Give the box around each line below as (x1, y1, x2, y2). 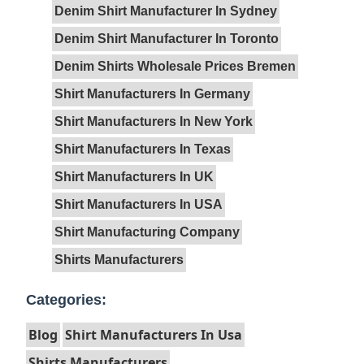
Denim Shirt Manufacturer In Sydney (54, 4, 277, 19)
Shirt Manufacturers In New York (54, 115, 253, 129)
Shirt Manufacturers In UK (54, 170, 214, 184)
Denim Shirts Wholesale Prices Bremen (54, 59, 296, 74)
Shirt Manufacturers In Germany (54, 87, 250, 102)
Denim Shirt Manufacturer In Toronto (54, 32, 279, 46)
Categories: (26, 292, 106, 309)
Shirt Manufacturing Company (54, 225, 240, 240)
